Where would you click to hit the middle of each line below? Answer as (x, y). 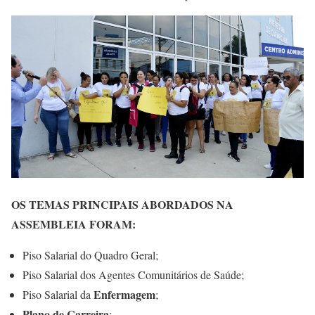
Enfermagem (124, 295)
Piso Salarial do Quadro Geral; (90, 255)
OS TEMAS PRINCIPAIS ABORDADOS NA (122, 205)
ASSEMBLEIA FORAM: (73, 224)
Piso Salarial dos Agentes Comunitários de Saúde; (133, 275)
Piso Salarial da (58, 295)
